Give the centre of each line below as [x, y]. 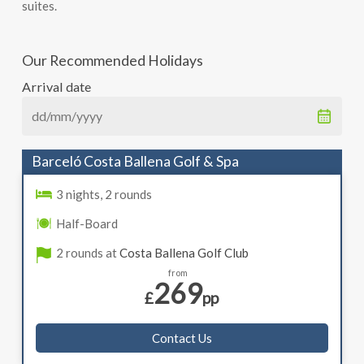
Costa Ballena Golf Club [184, 253]
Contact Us [182, 338]
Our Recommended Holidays [112, 61]
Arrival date [56, 87]
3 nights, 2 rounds [104, 195]
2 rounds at [87, 253]
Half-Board [87, 224]
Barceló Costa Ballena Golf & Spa [135, 162]
